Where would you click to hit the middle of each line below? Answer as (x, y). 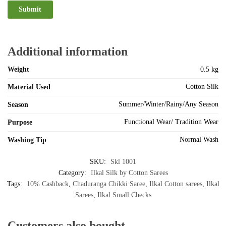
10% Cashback (47, 184)
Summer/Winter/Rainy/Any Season (168, 104)
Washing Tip (27, 140)
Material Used (29, 87)
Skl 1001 (123, 161)
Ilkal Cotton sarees (176, 184)
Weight (18, 69)
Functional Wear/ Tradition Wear (171, 122)
